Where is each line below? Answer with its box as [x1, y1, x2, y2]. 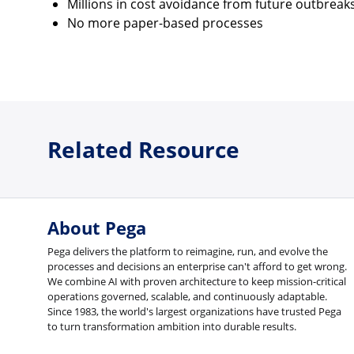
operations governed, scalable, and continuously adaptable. [47, 289, 327, 304]
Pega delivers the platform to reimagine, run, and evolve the [47, 244, 328, 259]
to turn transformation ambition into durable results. [47, 319, 296, 334]
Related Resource [47, 134, 239, 164]
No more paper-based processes [66, 14, 263, 32]
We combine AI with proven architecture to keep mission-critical [47, 274, 346, 289]
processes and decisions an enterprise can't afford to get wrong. [47, 259, 347, 274]
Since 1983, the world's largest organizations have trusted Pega [47, 304, 341, 319]
